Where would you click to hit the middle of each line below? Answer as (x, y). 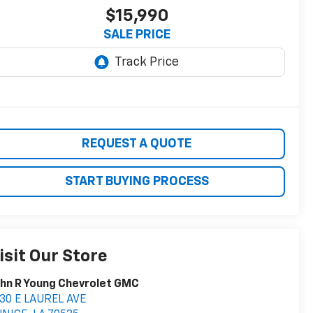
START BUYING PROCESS (137, 182)
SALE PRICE (137, 35)
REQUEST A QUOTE (137, 144)
